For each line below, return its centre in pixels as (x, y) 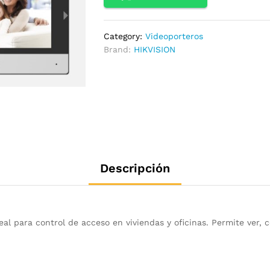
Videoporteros (174, 36)
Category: (125, 36)
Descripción (135, 168)
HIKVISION (155, 49)
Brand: (119, 49)
